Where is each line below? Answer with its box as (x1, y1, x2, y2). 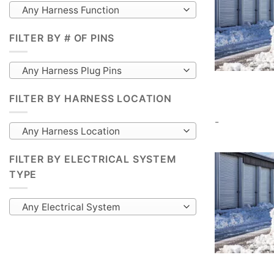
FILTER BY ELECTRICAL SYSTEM (9, 152, 177, 165)
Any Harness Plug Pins (21, 64, 122, 76)
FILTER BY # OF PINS (9, 31, 115, 44)
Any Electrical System (21, 201, 120, 213)
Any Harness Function (21, 4, 119, 16)
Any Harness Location (21, 125, 120, 137)
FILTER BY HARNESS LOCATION (9, 92, 172, 105)
